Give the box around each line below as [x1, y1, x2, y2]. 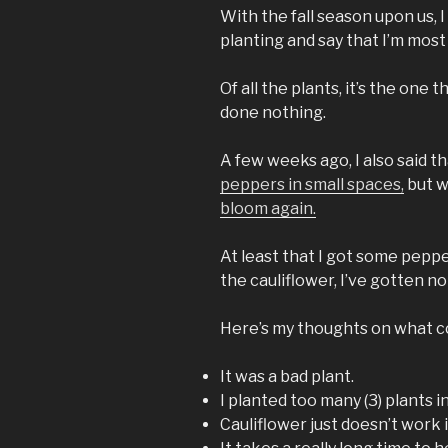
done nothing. [220, 103, 326, 123]
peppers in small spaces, [220, 175, 404, 195]
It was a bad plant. [220, 367, 354, 387]
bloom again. [220, 199, 316, 219]
